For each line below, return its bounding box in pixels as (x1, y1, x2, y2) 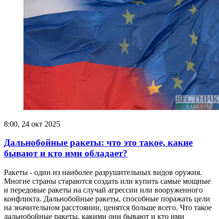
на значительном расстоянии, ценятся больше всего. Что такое (4, 203, 212, 212)
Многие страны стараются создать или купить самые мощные (4, 176, 211, 185)
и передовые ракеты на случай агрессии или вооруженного (4, 185, 203, 194)
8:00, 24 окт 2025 (4, 119, 60, 128)
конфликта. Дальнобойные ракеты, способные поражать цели (4, 194, 210, 203)
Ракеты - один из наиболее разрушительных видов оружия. (4, 168, 202, 176)
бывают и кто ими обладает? (4, 148, 128, 159)
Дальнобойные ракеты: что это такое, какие (4, 137, 193, 148)
